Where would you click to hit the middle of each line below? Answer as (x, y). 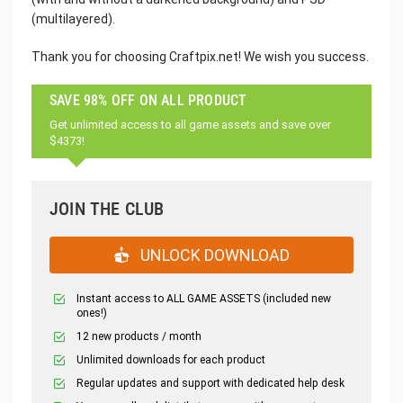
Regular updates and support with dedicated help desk (210, 383)
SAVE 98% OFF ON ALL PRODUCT (148, 100)
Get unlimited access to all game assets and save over (190, 124)
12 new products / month (139, 336)
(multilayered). (73, 18)
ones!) (92, 313)
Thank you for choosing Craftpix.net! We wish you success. (200, 56)
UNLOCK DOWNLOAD (213, 255)
